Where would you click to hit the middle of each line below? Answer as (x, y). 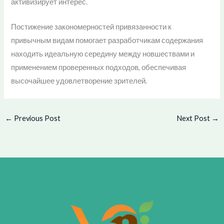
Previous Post (36, 118)
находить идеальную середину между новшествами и (103, 54)
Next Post (194, 118)
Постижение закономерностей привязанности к (91, 27)
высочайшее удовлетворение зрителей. (79, 81)
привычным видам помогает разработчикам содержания (107, 40)
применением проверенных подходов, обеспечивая (99, 67)
